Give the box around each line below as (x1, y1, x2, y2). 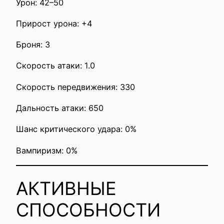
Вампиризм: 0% (16, 145, 77, 155)
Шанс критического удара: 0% (16, 124, 136, 134)
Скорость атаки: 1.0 (16, 60, 95, 71)
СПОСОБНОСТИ (16, 199, 160, 221)
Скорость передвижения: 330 (16, 81, 135, 92)
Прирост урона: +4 (16, 18, 92, 28)
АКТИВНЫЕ (16, 177, 116, 200)
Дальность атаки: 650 (16, 102, 103, 113)
